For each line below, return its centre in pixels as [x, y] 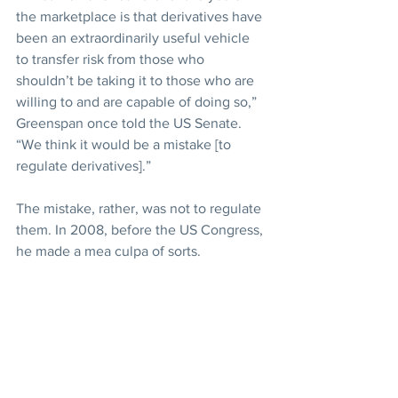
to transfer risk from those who [112, 59]
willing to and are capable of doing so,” [138, 101]
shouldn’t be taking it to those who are [137, 80]
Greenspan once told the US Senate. [131, 123]
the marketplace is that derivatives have [141, 16]
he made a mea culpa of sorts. [108, 251]
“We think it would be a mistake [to [125, 144]
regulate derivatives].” [84, 165]
